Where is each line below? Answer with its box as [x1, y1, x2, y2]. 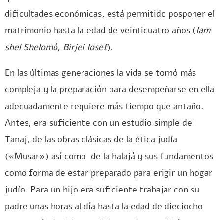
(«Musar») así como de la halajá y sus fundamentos [5, 150, 213, 162]
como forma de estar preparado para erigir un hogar [5, 167, 212, 179]
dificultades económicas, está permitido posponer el [5, 8, 215, 20]
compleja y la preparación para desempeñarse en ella [5, 83, 214, 95]
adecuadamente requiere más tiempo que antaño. [5, 100, 204, 112]
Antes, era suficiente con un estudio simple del [5, 117, 194, 129]
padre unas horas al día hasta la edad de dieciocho [5, 200, 203, 212]
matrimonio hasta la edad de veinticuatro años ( [5, 25, 196, 36]
